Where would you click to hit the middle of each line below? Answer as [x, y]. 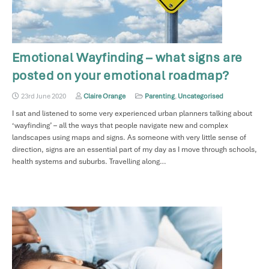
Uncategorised [201, 96]
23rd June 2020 [44, 96]
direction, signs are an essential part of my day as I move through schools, [134, 149]
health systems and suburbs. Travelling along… [89, 161]
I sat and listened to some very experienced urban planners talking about [132, 113]
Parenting [160, 96]
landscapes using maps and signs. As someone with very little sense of [129, 137]
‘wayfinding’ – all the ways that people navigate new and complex [120, 125]
